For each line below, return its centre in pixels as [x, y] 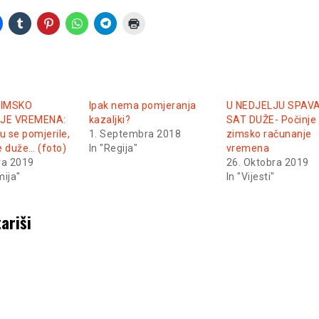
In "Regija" [113, 148]
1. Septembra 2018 [135, 134]
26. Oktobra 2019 [267, 162]
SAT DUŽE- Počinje [271, 119]
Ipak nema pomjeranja [142, 105]
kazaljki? [110, 119]
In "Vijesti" [250, 176]
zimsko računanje [269, 134]
